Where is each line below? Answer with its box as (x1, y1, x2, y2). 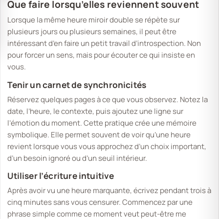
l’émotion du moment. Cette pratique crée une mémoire (7, 117, 197, 128)
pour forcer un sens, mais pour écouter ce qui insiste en (7, 49, 196, 60)
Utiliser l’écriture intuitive (7, 170, 114, 182)
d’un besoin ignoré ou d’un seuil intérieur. (7, 153, 148, 163)
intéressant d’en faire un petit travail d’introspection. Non (7, 38, 201, 48)
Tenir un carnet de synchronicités (7, 79, 147, 90)
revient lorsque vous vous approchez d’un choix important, (7, 141, 207, 152)
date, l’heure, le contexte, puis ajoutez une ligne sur (7, 106, 184, 116)
